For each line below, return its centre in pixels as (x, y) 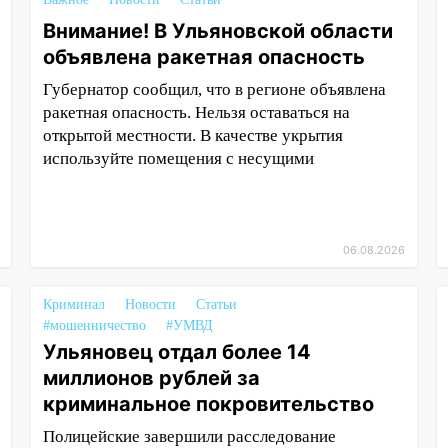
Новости (150, 304)
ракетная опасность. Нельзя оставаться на (196, 112)
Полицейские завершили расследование (189, 436)
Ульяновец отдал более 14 (176, 352)
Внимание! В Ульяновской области (217, 31)
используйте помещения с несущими (178, 158)
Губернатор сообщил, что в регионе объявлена (214, 89)
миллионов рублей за (151, 378)
